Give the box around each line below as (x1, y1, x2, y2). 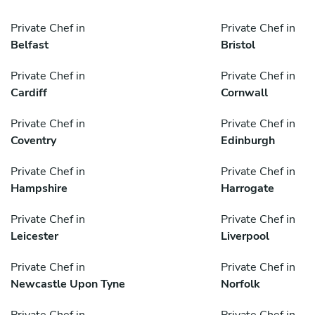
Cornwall (221, 84, 268, 101)
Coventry (11, 132, 56, 148)
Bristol (221, 37, 255, 53)
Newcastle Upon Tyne (11, 276, 125, 292)
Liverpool (221, 228, 269, 244)
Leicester (11, 228, 58, 244)
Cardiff (11, 84, 47, 101)
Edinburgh (221, 132, 275, 148)
